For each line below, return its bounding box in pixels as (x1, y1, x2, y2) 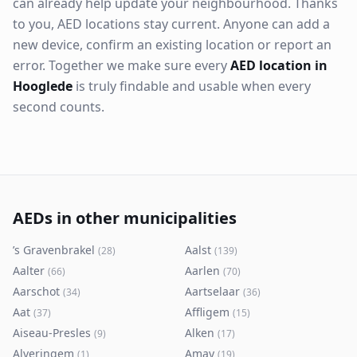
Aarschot (13, 284, 60, 299)
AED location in (230, 57, 328, 74)
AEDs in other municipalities (13, 207, 237, 229)
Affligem (185, 304, 229, 320)
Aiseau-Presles (13, 325, 91, 340)
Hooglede (13, 77, 73, 95)
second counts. (13, 98, 104, 116)
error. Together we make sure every (13, 57, 230, 74)
